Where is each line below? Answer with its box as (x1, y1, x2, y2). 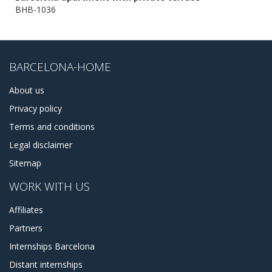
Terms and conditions (9, 120, 95, 132)
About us (9, 84, 44, 96)
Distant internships (9, 258, 83, 270)
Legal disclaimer (9, 138, 72, 151)
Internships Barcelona (9, 240, 95, 252)
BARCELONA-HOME (9, 58, 111, 75)
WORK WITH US (9, 178, 90, 194)
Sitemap (9, 157, 41, 169)
